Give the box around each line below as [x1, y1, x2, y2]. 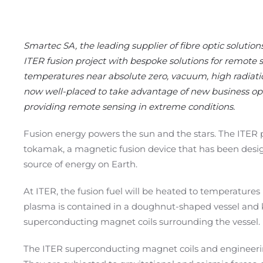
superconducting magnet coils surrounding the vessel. [23, 216, 260, 227]
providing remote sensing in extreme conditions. [23, 101, 235, 112]
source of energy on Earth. [23, 159, 137, 170]
